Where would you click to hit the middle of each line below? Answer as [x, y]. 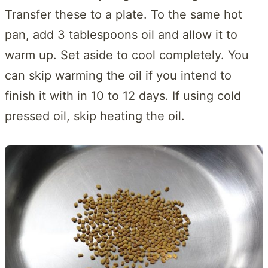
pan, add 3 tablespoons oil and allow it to [121, 34]
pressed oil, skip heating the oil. [95, 116]
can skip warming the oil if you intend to [118, 75]
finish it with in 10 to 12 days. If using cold [123, 95]
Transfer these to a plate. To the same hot [124, 14]
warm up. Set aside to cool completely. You [127, 55]
